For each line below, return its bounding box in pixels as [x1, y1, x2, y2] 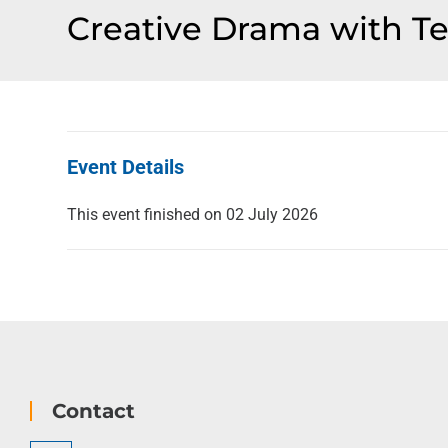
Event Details [67, 155, 185, 179]
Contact [52, 399, 135, 423]
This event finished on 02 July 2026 [67, 205, 319, 224]
